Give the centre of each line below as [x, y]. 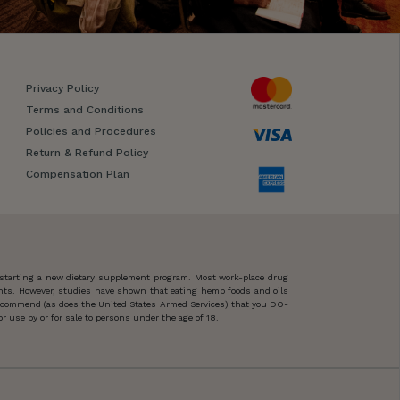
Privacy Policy [62, 89]
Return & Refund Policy [87, 153]
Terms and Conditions [84, 110]
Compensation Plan [77, 175]
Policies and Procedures [91, 132]
